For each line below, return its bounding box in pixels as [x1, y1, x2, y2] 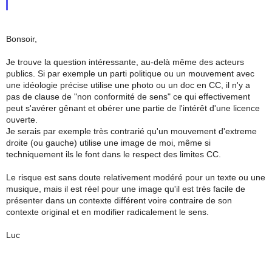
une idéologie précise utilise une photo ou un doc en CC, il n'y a [6, 80, 250, 90]
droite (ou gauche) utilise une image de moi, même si [6, 138, 211, 148]
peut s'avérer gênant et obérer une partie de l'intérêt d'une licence [6, 103, 260, 113]
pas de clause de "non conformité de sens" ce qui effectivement [6, 92, 250, 101]
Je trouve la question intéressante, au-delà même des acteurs [6, 57, 244, 67]
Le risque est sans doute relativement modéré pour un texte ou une [6, 172, 265, 182]
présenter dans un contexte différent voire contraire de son [6, 195, 232, 205]
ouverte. [6, 115, 38, 124]
